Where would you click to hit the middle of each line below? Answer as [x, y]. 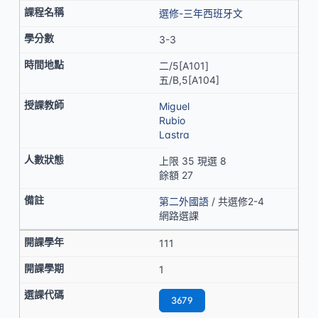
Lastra [174, 135]
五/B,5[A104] [189, 80]
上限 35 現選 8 [193, 161]
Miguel [174, 106]
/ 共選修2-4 [236, 201]
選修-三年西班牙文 [201, 13]
